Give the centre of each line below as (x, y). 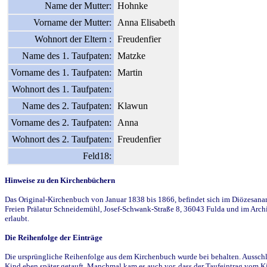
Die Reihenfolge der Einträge (54, 237)
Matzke (131, 55)
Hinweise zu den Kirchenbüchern (60, 180)
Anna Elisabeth (146, 22)
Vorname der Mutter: (72, 22)
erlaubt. (17, 218)
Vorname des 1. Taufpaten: (61, 72)
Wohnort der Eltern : (73, 39)
